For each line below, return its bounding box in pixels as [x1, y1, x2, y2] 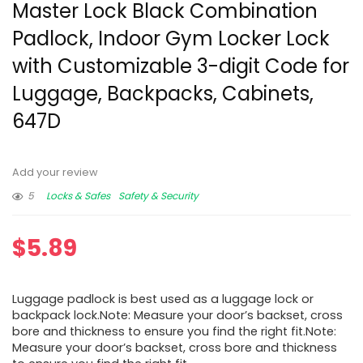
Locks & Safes [46, 189, 110, 203]
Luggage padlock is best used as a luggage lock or [12, 291, 314, 308]
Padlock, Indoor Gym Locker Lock [12, 25, 330, 53]
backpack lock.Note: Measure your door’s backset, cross [12, 307, 343, 324]
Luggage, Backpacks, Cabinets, [12, 80, 314, 108]
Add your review [12, 165, 98, 180]
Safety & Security [118, 189, 199, 203]
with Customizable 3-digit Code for [12, 53, 349, 80]
